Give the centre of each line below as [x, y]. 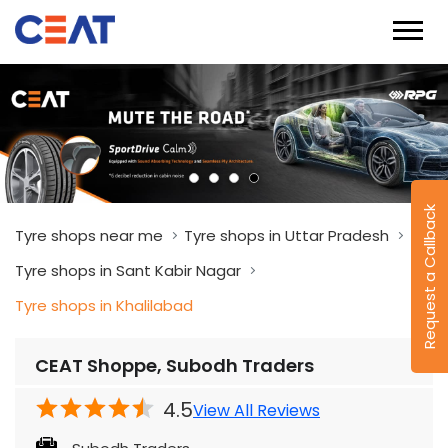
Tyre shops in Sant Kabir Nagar [128, 271]
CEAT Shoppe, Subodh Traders [174, 366]
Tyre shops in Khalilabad [104, 306]
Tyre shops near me [89, 236]
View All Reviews [256, 410]
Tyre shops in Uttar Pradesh [286, 236]
